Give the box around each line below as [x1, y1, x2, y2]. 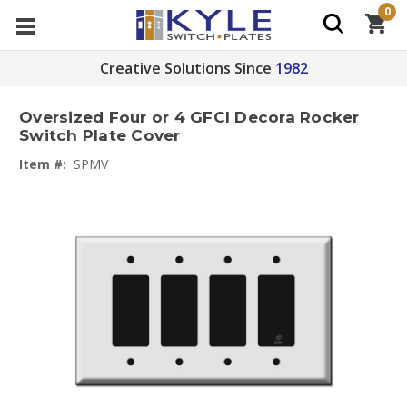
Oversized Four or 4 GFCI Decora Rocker [19, 108, 360, 127]
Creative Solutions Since [99, 58, 272, 78]
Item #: [19, 155, 66, 173]
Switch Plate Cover [19, 126, 181, 145]
